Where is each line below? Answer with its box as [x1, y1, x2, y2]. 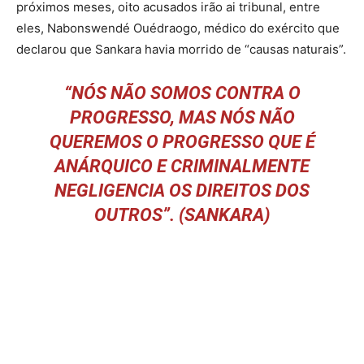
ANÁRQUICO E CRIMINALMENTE [54, 155, 310, 176]
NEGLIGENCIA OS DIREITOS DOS [54, 180, 310, 201]
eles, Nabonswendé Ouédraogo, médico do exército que [16, 19, 340, 36]
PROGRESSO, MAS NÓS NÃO [69, 106, 295, 128]
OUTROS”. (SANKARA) [93, 204, 271, 225]
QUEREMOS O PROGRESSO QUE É [49, 131, 315, 152]
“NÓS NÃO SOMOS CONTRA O [63, 82, 301, 103]
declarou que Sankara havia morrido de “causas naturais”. [16, 41, 346, 57]
